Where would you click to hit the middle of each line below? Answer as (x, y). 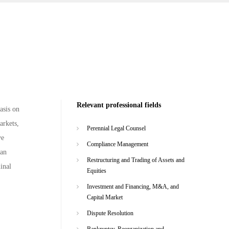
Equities (96, 170)
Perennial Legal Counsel (116, 128)
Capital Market (105, 197)
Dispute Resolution (110, 213)
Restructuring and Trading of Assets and (135, 160)
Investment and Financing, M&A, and (133, 186)
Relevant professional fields (119, 105)
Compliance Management (117, 144)
